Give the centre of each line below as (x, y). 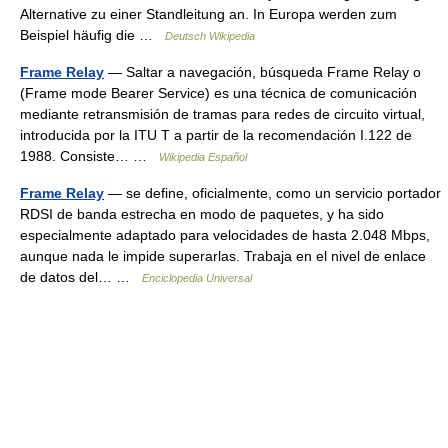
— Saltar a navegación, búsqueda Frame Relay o (262, 72)
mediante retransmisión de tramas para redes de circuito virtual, (222, 114)
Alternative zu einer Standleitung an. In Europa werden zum (208, 14)
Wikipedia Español (203, 157)
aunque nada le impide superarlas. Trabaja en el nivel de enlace (223, 256)
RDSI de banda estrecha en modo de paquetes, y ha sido (202, 214)
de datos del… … (81, 277)
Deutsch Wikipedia (210, 36)
